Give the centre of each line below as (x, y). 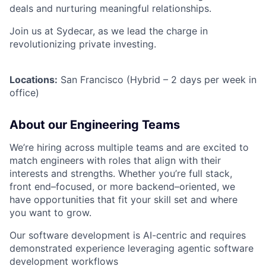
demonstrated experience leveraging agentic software (132, 248)
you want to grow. (50, 212)
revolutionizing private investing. (83, 44)
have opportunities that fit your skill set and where (123, 199)
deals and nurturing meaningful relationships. (110, 8)
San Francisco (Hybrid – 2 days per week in (157, 79)
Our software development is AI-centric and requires (128, 235)
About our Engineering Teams (95, 124)
